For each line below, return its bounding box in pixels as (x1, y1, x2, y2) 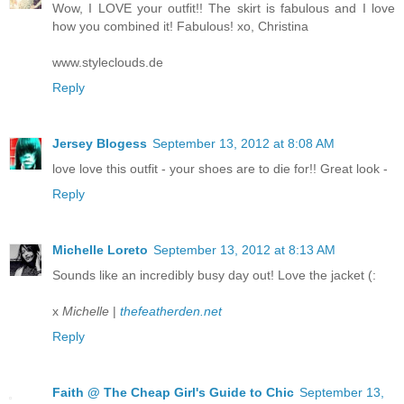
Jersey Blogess (52, 135, 147, 151)
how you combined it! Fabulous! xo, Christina (52, 18, 308, 33)
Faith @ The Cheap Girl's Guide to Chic (52, 384, 294, 399)
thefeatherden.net (120, 303, 222, 318)
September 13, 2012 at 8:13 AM (153, 242, 335, 257)
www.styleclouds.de (52, 54, 163, 69)
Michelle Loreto (52, 242, 148, 257)
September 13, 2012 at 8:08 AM (152, 135, 335, 151)
